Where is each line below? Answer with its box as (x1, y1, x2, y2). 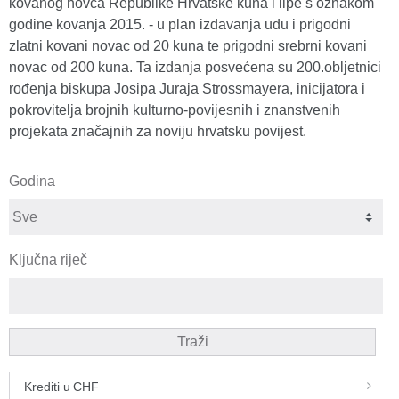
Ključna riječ (9, 252, 87, 267)
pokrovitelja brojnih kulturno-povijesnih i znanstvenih (9, 102, 340, 118)
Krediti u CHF (24, 379, 100, 394)
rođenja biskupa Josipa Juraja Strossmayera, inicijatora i (9, 81, 365, 96)
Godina (9, 174, 55, 189)
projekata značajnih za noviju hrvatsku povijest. (9, 124, 306, 139)
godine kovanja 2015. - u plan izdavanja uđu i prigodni (9, 17, 351, 32)
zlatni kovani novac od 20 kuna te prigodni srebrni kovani (9, 38, 367, 53)
